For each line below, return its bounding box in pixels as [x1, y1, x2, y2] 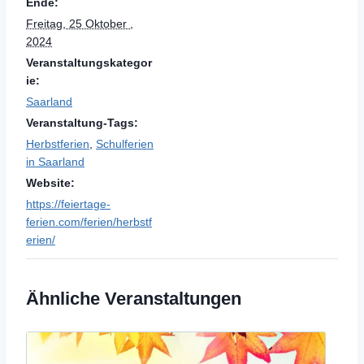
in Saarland [26, 155, 84, 169]
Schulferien [96, 137, 154, 151]
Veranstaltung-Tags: [26, 116, 138, 130]
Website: [26, 176, 75, 190]
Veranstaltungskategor [26, 56, 152, 70]
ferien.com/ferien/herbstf [26, 215, 152, 229]
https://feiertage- [26, 197, 110, 211]
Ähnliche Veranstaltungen [26, 288, 241, 310]
